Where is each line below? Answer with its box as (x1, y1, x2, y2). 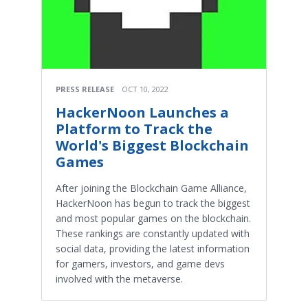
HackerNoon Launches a (56, 102, 229, 122)
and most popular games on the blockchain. (56, 211, 251, 225)
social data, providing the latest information (56, 241, 250, 255)
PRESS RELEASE (56, 83, 114, 94)
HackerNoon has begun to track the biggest (56, 196, 250, 210)
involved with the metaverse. (56, 272, 183, 285)
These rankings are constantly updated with (56, 226, 250, 240)
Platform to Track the (56, 119, 212, 138)
